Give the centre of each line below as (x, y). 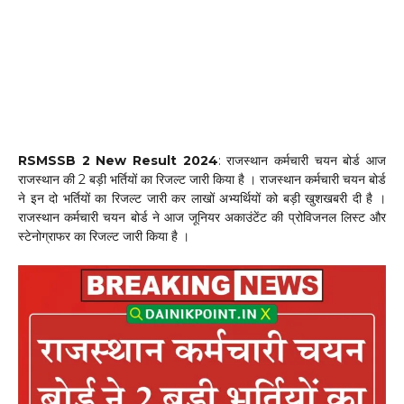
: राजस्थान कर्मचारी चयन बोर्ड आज (302, 161)
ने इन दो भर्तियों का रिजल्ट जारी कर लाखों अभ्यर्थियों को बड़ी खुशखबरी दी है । (202, 198)
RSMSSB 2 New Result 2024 (118, 161)
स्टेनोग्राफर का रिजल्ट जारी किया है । (104, 236)
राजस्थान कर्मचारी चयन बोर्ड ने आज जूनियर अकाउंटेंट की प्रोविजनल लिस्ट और (202, 217)
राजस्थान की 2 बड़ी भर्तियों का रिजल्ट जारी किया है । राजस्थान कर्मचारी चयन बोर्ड (202, 179)
